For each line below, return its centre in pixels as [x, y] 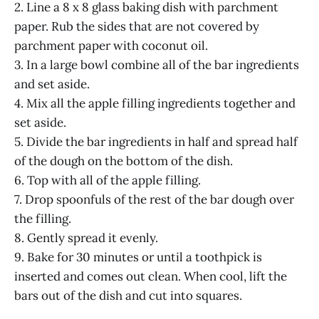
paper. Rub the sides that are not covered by [137, 26]
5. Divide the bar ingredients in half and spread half [156, 141]
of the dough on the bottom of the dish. [124, 161]
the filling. [43, 218]
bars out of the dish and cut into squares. [128, 295]
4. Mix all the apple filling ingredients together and [155, 103]
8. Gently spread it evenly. [86, 237]
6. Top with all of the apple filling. [108, 180]
